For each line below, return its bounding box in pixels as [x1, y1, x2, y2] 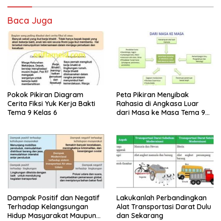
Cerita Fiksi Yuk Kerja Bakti [7, 99, 95, 108]
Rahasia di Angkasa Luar [116, 99, 199, 108]
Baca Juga [7, 14, 52, 26]
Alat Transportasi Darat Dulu [116, 202, 211, 212]
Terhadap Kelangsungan [7, 202, 88, 212]
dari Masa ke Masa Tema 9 [116, 108, 205, 117]
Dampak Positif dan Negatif [7, 193, 100, 203]
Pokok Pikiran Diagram [7, 90, 83, 99]
